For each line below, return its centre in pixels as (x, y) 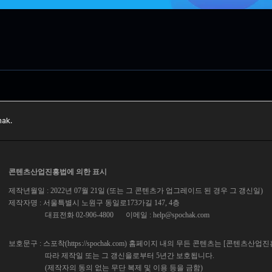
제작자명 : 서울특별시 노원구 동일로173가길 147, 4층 (94, 202)
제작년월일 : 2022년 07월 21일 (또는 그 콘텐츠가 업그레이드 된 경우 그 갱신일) (136, 190)
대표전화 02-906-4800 (79, 215)
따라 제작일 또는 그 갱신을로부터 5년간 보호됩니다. (130, 255)
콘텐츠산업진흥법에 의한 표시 (58, 172)
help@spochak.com (181, 215)
